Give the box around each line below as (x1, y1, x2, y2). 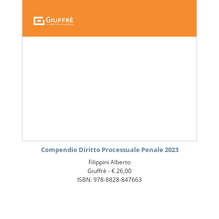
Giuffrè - (88, 167, 111, 175)
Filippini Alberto (88, 158, 131, 167)
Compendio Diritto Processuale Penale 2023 (41, 145, 178, 154)
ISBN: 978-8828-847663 (77, 175, 142, 184)
